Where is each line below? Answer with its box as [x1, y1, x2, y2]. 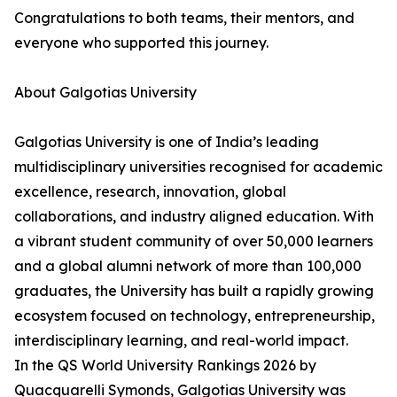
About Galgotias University [14, 83, 197, 101]
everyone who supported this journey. [14, 34, 269, 51]
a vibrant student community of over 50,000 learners [14, 232, 373, 250]
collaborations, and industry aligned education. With [14, 207, 374, 225]
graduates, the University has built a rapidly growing [14, 282, 374, 300]
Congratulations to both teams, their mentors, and [14, 9, 354, 27]
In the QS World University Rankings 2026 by [14, 356, 316, 374]
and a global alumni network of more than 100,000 [14, 257, 362, 275]
